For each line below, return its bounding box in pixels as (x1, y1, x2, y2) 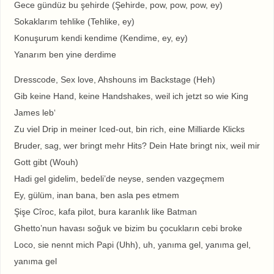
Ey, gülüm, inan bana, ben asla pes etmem (13, 190, 179, 201)
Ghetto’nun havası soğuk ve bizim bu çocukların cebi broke (13, 223, 242, 234)
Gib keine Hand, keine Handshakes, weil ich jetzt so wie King (13, 91, 248, 102)
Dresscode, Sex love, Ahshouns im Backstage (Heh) (13, 75, 215, 85)
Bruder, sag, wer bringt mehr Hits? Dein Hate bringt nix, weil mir (13, 141, 260, 151)
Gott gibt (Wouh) (13, 157, 78, 168)
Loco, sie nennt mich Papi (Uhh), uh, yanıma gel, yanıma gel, (13, 240, 251, 250)
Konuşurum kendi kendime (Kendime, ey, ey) (13, 32, 188, 43)
